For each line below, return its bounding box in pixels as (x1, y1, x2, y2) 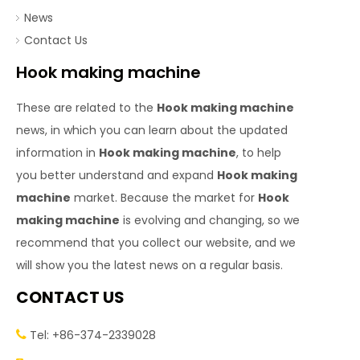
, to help (236, 145, 281, 161)
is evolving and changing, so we (120, 212, 300, 228)
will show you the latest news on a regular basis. (16, 257, 283, 273)
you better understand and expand (16, 167, 217, 183)
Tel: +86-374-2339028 (27, 327, 156, 343)
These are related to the (16, 100, 157, 116)
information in (16, 145, 99, 161)
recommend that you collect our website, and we (16, 235, 296, 251)
